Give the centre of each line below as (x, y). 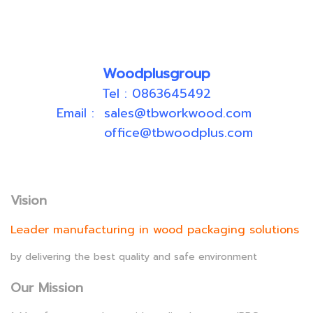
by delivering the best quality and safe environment (134, 257)
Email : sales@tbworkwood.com (156, 113)
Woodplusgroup (156, 73)
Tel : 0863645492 (156, 94)
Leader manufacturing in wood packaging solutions (155, 230)
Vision (29, 201)
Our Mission (47, 288)
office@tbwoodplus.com (156, 133)
